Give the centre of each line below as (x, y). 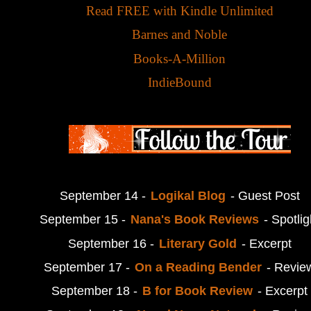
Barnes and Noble (179, 35)
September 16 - (112, 243)
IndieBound (179, 82)
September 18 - (96, 291)
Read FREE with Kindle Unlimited (179, 11)
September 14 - (104, 196)
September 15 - (84, 220)
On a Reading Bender (198, 267)
